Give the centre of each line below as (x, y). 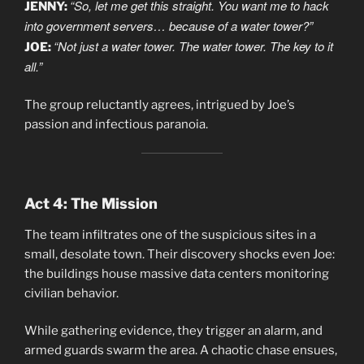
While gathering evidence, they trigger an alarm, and (173, 331)
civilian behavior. (71, 293)
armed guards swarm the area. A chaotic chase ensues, (181, 351)
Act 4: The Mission (91, 204)
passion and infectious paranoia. (116, 125)
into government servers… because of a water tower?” (169, 25)
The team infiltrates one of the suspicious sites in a (170, 234)
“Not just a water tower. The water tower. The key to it (193, 45)
